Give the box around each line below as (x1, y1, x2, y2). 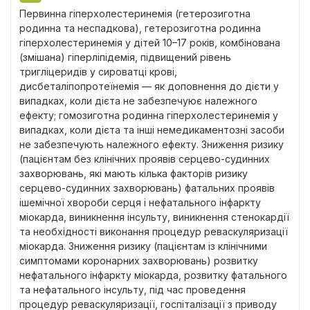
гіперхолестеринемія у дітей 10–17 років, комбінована (19, 37, 280, 48)
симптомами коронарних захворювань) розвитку (19, 255, 258, 266)
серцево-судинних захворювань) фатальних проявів (19, 182, 275, 194)
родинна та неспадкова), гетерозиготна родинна (19, 22, 261, 34)
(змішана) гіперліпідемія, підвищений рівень (19, 51, 231, 63)
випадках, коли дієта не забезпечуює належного (19, 95, 257, 107)
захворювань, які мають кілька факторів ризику (19, 167, 248, 179)
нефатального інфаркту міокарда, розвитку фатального (19, 269, 287, 281)
